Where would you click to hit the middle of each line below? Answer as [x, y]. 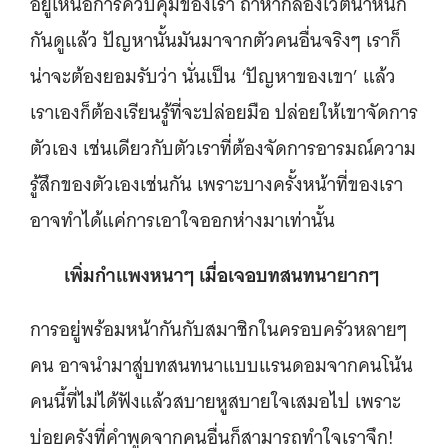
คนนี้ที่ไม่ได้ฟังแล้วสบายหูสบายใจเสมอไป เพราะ [215, 401]
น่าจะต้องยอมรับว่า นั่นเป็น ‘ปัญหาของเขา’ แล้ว [213, 76]
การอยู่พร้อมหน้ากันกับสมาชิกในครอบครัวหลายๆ [218, 329]
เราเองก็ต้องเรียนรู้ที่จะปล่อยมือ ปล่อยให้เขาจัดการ [224, 112]
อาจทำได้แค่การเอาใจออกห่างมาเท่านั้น [185, 220]
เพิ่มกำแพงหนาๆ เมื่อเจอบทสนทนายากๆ [224, 275]
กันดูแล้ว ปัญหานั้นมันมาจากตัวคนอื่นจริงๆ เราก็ [215, 40]
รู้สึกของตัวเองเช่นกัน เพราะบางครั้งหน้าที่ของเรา [216, 184]
